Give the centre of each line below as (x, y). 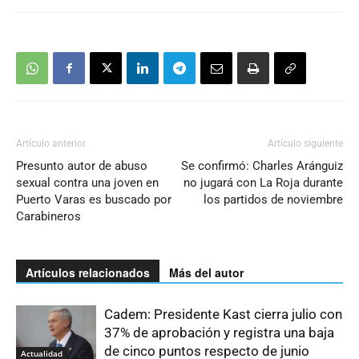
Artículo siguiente (305, 144)
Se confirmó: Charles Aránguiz (262, 166)
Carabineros (48, 217)
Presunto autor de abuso (82, 166)
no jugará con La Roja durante (263, 183)
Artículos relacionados (88, 273)
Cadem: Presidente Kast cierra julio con (223, 315)
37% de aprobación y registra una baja (219, 333)
